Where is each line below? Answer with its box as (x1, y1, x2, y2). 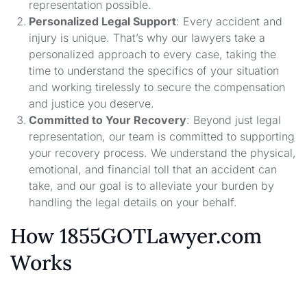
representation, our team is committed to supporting (29, 130, 295, 144)
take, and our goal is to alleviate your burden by (29, 179, 275, 193)
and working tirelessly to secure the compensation (29, 80, 286, 95)
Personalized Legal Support (29, 14, 177, 29)
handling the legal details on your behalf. (29, 195, 238, 210)
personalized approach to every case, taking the (29, 47, 277, 62)
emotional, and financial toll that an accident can (29, 162, 278, 177)
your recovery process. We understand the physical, (29, 146, 297, 160)
